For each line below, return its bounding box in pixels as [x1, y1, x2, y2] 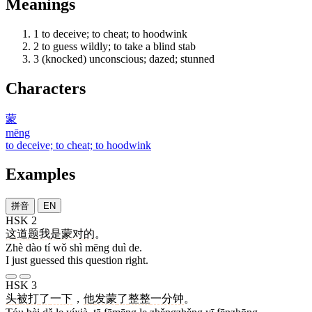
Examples [6, 165, 75, 184]
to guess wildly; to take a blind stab [42, 40, 196, 52]
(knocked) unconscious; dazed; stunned [42, 52, 214, 65]
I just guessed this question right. [6, 254, 148, 267]
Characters [6, 79, 86, 97]
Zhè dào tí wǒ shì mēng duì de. [6, 242, 142, 254]
